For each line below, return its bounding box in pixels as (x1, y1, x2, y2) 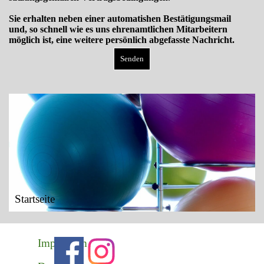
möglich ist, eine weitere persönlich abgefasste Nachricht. (9, 35, 237, 45)
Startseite (15, 193, 55, 205)
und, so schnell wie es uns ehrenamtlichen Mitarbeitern (9, 24, 227, 34)
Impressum (38, 237, 87, 249)
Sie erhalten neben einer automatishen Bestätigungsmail (9, 14, 231, 24)
